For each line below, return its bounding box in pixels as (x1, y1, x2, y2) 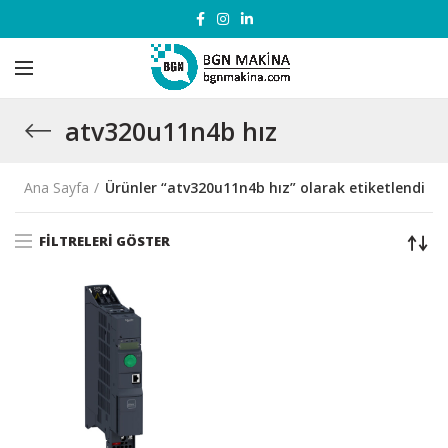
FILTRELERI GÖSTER (39, 231, 170, 250)
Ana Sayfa (23, 178, 89, 197)
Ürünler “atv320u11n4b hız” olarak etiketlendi (104, 178, 425, 197)
